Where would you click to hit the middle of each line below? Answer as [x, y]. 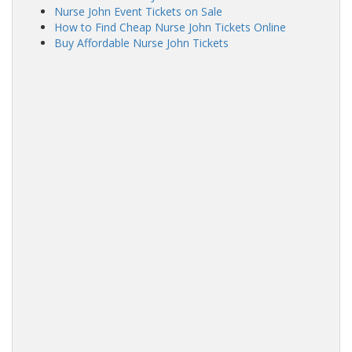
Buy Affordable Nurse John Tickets [141, 42]
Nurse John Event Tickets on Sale [138, 11]
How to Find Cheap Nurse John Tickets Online [170, 27]
